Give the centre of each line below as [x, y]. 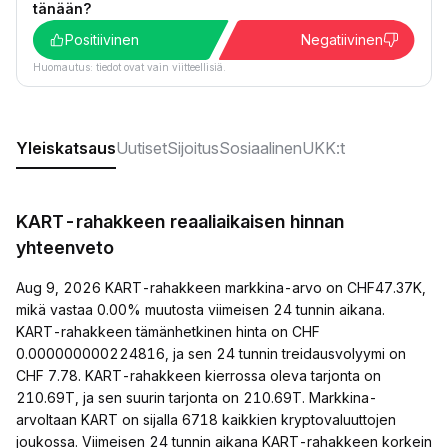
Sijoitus [193, 148]
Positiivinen [102, 39]
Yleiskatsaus [66, 148]
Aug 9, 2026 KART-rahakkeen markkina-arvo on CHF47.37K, [221, 287]
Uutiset [141, 148]
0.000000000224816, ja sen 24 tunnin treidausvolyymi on [211, 353]
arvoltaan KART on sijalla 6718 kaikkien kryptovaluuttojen [206, 419]
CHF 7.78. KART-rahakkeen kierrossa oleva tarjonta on [198, 375]
